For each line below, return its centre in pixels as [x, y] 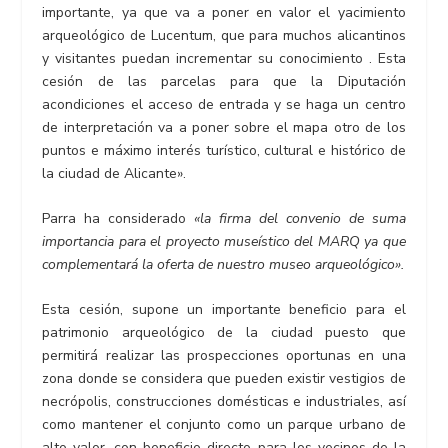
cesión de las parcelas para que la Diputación [224, 81]
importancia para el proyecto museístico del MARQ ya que [224, 242]
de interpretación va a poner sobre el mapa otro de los [224, 127]
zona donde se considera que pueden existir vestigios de [224, 379]
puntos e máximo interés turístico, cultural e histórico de [224, 150]
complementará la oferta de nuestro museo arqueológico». [223, 265]
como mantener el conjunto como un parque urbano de [224, 425]
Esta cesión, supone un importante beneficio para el [224, 310]
